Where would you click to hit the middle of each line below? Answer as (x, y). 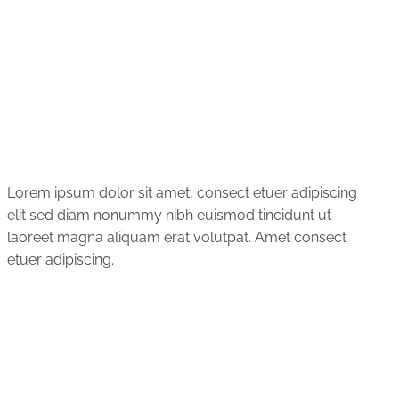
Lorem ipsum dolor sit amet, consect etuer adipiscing (182, 192)
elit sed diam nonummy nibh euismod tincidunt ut (169, 215)
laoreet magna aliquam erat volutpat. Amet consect (176, 237)
